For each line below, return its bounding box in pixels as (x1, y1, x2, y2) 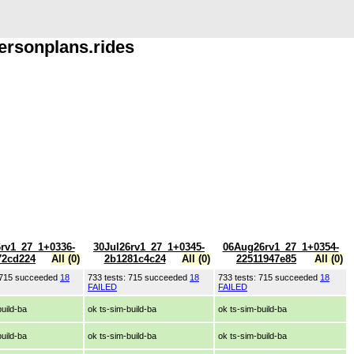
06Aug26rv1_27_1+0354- (222, 240, 339, 253)
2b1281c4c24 (104, 252, 166, 265)
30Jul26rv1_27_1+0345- (93, 240, 205, 253)
